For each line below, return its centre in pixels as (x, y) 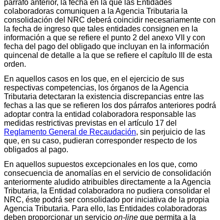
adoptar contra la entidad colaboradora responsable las (100, 114)
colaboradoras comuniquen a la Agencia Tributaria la (96, 11)
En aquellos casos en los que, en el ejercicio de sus (94, 79)
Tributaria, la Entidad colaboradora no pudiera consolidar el (107, 191)
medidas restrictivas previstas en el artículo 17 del (90, 123)
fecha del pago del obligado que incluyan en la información (107, 47)
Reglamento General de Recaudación (70, 132)
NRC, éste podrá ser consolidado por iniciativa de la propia (107, 200)
